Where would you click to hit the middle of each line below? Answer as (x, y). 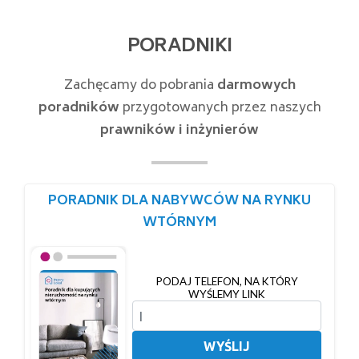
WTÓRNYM (179, 223)
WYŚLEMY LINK (227, 294)
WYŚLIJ (227, 347)
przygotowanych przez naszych (220, 109)
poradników (79, 109)
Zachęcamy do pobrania (140, 86)
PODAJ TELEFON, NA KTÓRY (227, 282)
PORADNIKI (179, 48)
